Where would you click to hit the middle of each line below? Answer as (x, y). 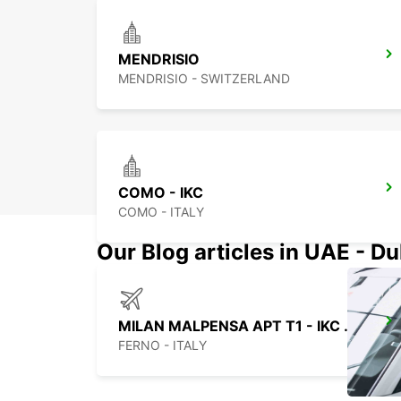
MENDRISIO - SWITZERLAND (204, 79)
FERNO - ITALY (162, 346)
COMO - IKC (161, 193)
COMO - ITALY (161, 212)
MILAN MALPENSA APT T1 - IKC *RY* (350, 326)
